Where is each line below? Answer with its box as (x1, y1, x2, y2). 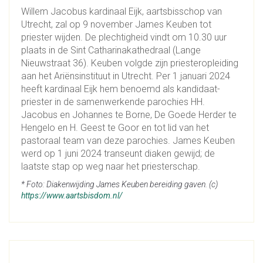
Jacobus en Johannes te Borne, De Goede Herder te (21, 109, 237, 120)
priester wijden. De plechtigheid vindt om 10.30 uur (21, 31, 227, 43)
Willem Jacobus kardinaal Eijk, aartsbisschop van (21, 5, 222, 17)
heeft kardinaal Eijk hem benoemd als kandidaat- (21, 83, 220, 95)
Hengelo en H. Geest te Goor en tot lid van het (21, 122, 209, 133)
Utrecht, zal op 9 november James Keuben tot (21, 18, 211, 30)
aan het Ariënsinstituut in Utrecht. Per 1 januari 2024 (21, 70, 230, 82)
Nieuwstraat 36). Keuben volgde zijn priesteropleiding (21, 57, 238, 69)
